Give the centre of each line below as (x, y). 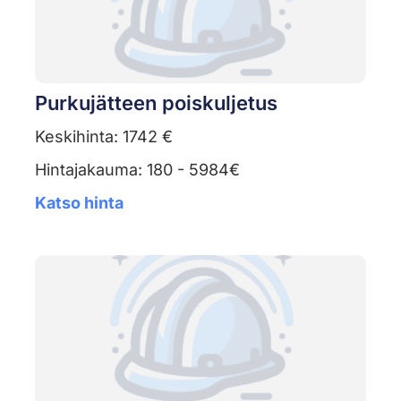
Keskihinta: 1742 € (103, 137)
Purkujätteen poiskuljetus (156, 103)
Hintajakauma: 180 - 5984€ (137, 170)
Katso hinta (79, 203)
